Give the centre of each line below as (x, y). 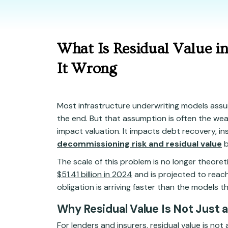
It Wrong (87, 68)
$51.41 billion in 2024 (95, 174)
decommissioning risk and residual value (139, 144)
